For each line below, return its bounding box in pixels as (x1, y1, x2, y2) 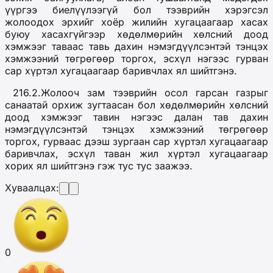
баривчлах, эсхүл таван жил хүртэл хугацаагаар (5, 147, 268, 160)
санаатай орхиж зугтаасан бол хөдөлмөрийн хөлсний (5, 99, 268, 112)
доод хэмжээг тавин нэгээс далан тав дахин (5, 111, 268, 124)
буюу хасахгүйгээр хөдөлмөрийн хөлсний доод (5, 28, 268, 41)
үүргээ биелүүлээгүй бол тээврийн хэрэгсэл (5, 4, 268, 16)
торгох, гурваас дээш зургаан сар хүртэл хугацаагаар (5, 135, 268, 148)
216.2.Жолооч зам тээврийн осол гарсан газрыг (5, 87, 268, 99)
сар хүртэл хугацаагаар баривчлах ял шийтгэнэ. (5, 65, 237, 77)
